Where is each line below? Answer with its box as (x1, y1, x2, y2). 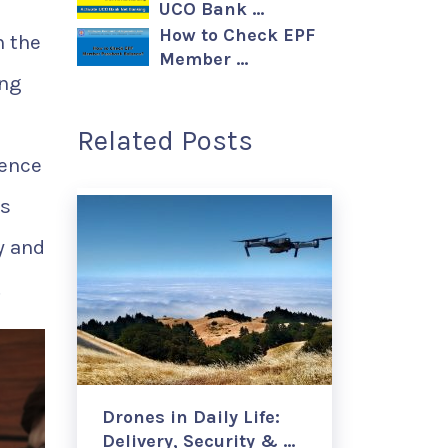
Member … (159, 48, 248, 70)
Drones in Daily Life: (102, 406, 280, 428)
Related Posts (77, 124, 253, 157)
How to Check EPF (159, 24, 315, 46)
